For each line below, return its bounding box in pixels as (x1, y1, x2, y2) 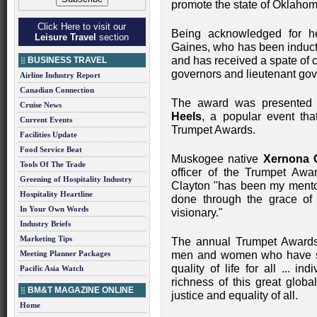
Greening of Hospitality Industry (20, 175, 132, 183)
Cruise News (20, 100, 62, 109)
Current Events (20, 115, 72, 124)
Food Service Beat (20, 145, 82, 154)
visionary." (171, 207, 223, 219)
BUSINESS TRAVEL (28, 55, 107, 65)
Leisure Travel (35, 32, 97, 42)
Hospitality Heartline (20, 190, 93, 198)
